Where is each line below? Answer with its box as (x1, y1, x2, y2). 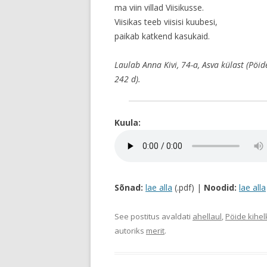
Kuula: (114, 117, 141, 128)
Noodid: (204, 182, 237, 193)
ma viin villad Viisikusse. (114, 2, 204, 13)
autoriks (114, 225, 146, 236)
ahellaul (193, 211, 222, 222)
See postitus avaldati (114, 211, 193, 222)
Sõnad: (114, 182, 143, 193)
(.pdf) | (172, 182, 204, 193)
